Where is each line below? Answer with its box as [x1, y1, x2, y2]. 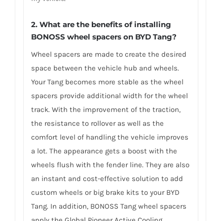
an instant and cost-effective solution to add [31, 174, 183, 183]
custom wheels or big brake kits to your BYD [31, 187, 180, 197]
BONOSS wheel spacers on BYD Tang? [31, 32, 177, 41]
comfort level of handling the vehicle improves [31, 132, 188, 142]
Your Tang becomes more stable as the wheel [31, 77, 184, 86]
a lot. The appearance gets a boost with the [31, 146, 177, 155]
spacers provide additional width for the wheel [31, 91, 188, 100]
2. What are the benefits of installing [31, 19, 171, 29]
